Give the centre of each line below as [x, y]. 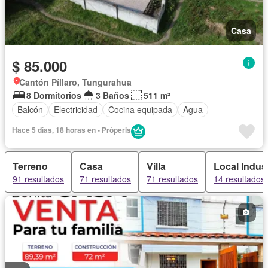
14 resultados [239, 179]
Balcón [30, 110]
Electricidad [76, 110]
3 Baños [112, 95]
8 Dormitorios [54, 95]
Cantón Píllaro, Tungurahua [75, 82]
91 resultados [38, 179]
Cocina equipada [140, 110]
